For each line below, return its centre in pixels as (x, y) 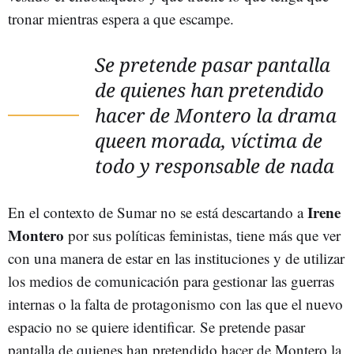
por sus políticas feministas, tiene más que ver (202, 235)
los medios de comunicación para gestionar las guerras (171, 281)
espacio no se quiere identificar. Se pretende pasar (156, 327)
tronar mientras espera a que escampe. (121, 19)
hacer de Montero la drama (216, 115)
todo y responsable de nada (215, 166)
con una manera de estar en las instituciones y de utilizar (176, 258)
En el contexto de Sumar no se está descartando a (158, 212)
